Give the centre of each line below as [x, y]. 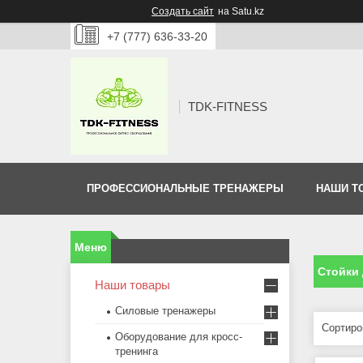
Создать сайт [183, 11]
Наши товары [132, 285]
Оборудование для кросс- [179, 337]
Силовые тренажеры [165, 311]
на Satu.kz [241, 11]
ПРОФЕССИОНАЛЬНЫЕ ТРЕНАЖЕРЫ [185, 189]
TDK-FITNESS [228, 106]
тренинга [137, 352]
